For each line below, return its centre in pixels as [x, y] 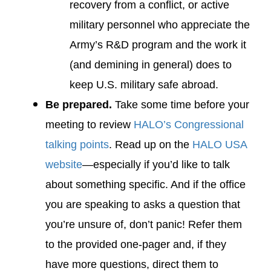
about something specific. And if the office [145, 184]
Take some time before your [181, 105]
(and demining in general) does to [151, 65]
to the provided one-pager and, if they [136, 244]
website [64, 165]
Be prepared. [79, 105]
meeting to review [90, 125]
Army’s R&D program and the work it [158, 45]
